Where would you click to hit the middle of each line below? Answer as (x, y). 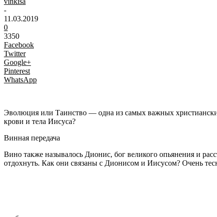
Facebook (19, 45)
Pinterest (17, 71)
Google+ (17, 62)
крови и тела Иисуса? (40, 121)
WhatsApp (20, 79)
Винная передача (32, 138)
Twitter (15, 53)
